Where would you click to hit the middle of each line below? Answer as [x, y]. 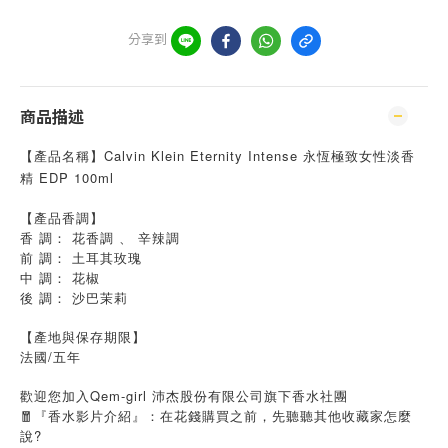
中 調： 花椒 [60, 277]
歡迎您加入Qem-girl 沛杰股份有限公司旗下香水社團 [184, 395]
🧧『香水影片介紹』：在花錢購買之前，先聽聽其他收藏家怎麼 [216, 415]
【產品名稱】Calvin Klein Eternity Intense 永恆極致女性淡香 [217, 155]
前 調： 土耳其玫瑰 [81, 257]
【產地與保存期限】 [83, 336]
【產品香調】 [62, 217]
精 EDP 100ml [67, 177]
